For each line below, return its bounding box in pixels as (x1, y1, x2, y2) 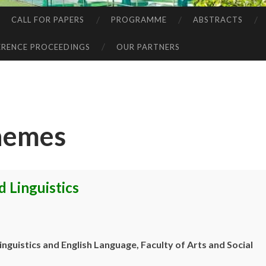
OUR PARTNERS (116, 42, 180, 52)
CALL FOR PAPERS (11, 15, 85, 25)
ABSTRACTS (192, 15, 243, 25)
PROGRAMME (110, 15, 167, 25)
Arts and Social (186, 238, 253, 250)
